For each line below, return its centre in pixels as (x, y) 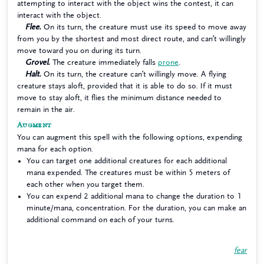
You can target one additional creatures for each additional (127, 161)
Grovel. (38, 62)
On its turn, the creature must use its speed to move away (144, 27)
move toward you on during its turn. (79, 50)
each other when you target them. (85, 184)
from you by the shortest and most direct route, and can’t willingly (131, 39)
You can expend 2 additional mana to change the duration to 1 (134, 196)
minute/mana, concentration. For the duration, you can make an (136, 208)
